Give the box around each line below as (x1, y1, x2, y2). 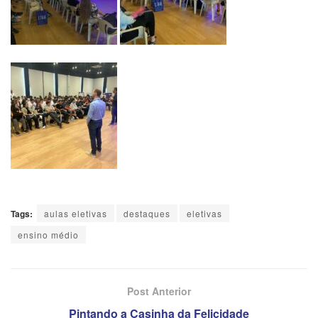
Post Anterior (127, 283, 191, 298)
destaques (124, 207, 170, 219)
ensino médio (18, 228, 79, 241)
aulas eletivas (44, 207, 107, 219)
